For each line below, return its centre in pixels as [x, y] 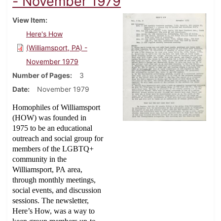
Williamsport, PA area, [47, 170]
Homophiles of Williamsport [56, 108]
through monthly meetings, [54, 180]
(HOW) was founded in [49, 118]
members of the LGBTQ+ [53, 149]
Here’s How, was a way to [54, 211]
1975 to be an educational [52, 128]
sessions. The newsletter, [51, 201]
